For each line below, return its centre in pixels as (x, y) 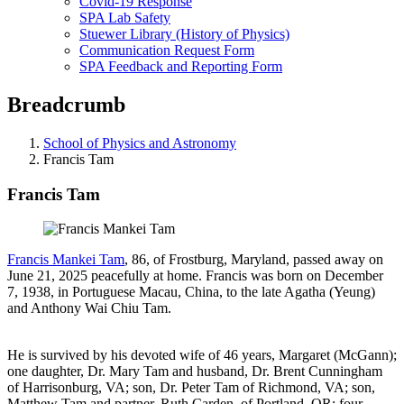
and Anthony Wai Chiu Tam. (89, 308)
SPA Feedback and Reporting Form (181, 66)
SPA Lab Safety (125, 18)
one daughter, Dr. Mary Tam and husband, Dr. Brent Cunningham (195, 372)
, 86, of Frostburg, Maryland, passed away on (254, 260)
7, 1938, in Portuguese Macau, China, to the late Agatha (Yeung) (191, 292)
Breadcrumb (66, 104)
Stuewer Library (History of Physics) (184, 34)
